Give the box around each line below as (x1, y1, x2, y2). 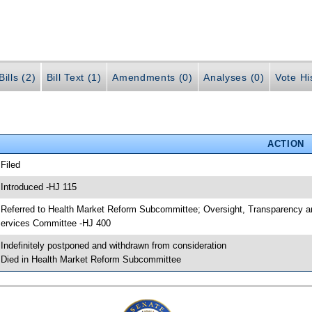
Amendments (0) (112, 72, 193, 84)
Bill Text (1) (46, 72, 102, 84)
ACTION (267, 138, 304, 149)
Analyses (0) (203, 72, 265, 84)
